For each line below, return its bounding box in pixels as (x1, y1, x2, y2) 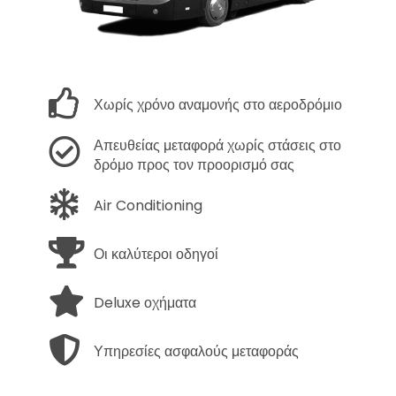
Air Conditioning (94, 195, 202, 217)
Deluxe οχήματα (94, 293, 196, 314)
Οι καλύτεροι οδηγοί (94, 244, 218, 265)
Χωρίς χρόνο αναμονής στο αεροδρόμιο (94, 95, 342, 116)
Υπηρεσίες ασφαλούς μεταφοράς (94, 341, 299, 362)
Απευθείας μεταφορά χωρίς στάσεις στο (94, 135, 341, 156)
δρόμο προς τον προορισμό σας (94, 155, 294, 176)
